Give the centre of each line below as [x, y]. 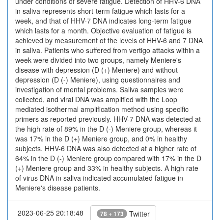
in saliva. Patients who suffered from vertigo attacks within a [108, 50]
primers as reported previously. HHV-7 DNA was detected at [108, 119]
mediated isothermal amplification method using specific [102, 109]
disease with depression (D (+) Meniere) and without [96, 70]
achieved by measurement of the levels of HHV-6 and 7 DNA [109, 40]
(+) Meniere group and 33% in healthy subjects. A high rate [107, 168]
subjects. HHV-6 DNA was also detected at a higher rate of [106, 148]
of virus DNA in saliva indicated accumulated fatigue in [99, 178]
